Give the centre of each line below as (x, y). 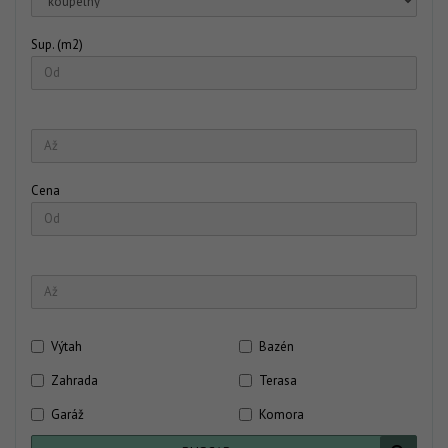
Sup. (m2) (57, 44)
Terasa (278, 380)
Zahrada (74, 380)
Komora (281, 414)
